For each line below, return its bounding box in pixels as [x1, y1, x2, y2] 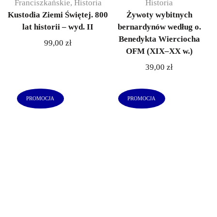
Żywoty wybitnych [126, 10, 192, 19]
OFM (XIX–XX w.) [125, 46, 193, 56]
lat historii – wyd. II [22, 22, 93, 31]
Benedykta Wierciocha [118, 34, 200, 44]
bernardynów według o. [117, 22, 201, 31]
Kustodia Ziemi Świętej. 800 [8, 10, 108, 19]
